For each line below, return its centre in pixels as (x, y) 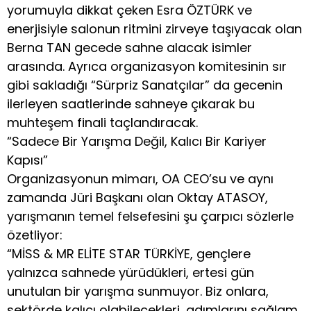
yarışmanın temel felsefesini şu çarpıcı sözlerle (150, 217)
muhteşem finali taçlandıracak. (102, 123)
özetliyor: (35, 235)
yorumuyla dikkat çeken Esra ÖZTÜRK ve (129, 10)
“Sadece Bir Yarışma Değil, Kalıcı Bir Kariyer (137, 142)
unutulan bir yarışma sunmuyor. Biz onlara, (138, 292)
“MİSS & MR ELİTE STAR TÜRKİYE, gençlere (129, 254)
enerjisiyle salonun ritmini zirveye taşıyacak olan (154, 29)
